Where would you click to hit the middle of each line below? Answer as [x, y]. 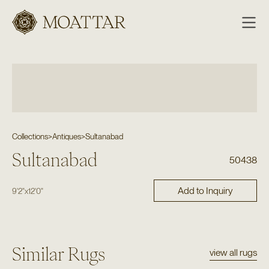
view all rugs [234, 253]
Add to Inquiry [205, 190]
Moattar [50, 34]
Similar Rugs [58, 254]
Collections [30, 136]
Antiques [66, 136]
